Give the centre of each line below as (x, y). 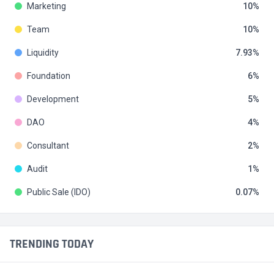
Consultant (48, 146)
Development (53, 99)
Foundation (49, 76)
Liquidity (43, 53)
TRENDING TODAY (52, 244)
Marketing (46, 6)
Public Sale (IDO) (59, 192)
